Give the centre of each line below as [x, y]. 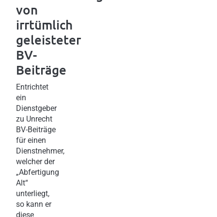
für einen [31, 140]
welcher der [35, 161]
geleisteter [48, 39]
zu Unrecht [34, 119]
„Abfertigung [38, 172]
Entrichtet [32, 87]
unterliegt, [33, 193]
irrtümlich [44, 24]
